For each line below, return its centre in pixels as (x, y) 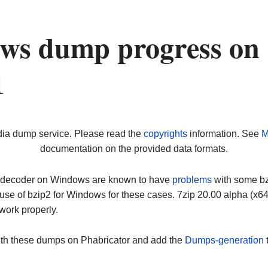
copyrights (165, 134)
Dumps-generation (224, 240)
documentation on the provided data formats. (134, 149)
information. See (224, 134)
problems (192, 179)
